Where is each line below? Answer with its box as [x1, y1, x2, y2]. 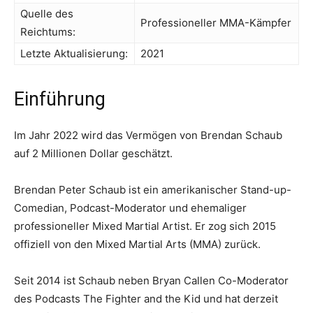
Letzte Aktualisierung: [20, 47, 128, 60]
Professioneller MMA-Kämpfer [140, 16, 291, 29]
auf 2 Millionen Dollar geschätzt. [14, 147, 173, 160]
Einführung [14, 88, 105, 110]
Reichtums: [20, 25, 75, 38]
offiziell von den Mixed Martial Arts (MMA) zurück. [14, 238, 261, 251]
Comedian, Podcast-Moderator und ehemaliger [14, 201, 247, 214]
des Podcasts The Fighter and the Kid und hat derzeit [14, 292, 278, 305]
